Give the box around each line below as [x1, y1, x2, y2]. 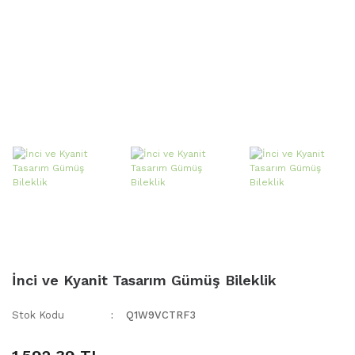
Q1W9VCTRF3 [126, 309, 197, 322]
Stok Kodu [12, 309, 64, 322]
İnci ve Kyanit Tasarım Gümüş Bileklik [12, 272, 277, 289]
